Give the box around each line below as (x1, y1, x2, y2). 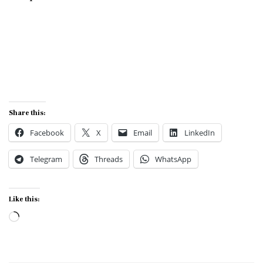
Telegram (30, 154, 62, 165)
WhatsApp (155, 154, 191, 165)
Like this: (9, 195, 40, 204)
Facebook (30, 127, 64, 139)
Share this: (9, 109, 46, 118)
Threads (95, 154, 123, 165)
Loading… (19, 208, 71, 226)
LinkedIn (184, 127, 215, 139)
